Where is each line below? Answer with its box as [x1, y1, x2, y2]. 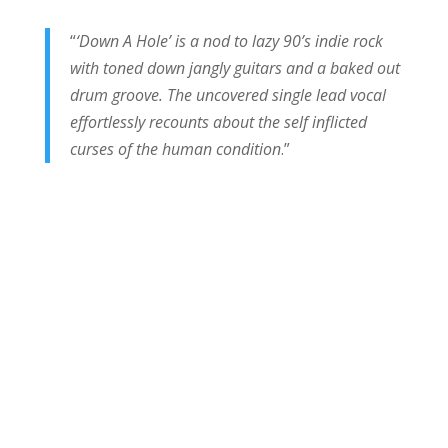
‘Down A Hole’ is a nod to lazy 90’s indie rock [75, 29, 383, 52]
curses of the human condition [69, 137, 281, 160]
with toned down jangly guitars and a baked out [69, 56, 400, 79]
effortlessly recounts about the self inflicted [69, 110, 367, 133]
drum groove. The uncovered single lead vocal [69, 83, 386, 106]
